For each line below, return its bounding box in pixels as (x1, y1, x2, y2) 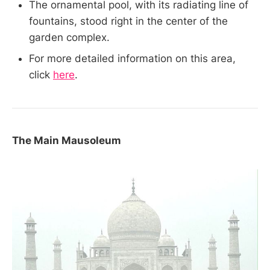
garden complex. (29, 31, 110, 43)
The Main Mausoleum (12, 134, 121, 147)
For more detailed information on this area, (29, 52, 236, 64)
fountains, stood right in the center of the (29, 14, 228, 27)
